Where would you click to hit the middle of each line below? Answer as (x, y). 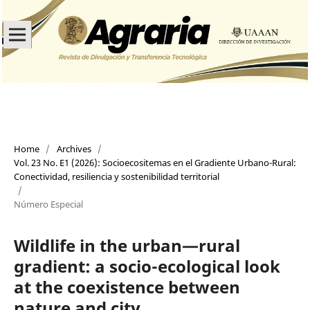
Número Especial (48, 204)
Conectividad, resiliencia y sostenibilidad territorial (116, 176)
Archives (74, 148)
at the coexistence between (127, 286)
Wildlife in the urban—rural (127, 245)
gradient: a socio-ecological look (147, 266)
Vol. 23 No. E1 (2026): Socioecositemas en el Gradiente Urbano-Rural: (155, 162)
